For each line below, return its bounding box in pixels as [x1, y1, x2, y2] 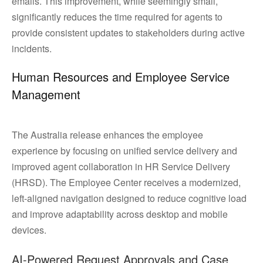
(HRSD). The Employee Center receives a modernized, [12, 176, 241, 189]
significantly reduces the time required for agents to [12, 10, 222, 23]
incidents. [12, 42, 59, 55]
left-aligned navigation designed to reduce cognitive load [12, 191, 247, 205]
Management [12, 86, 80, 103]
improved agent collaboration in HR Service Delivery [12, 160, 230, 173]
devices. [12, 223, 53, 237]
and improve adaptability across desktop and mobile [12, 207, 228, 221]
